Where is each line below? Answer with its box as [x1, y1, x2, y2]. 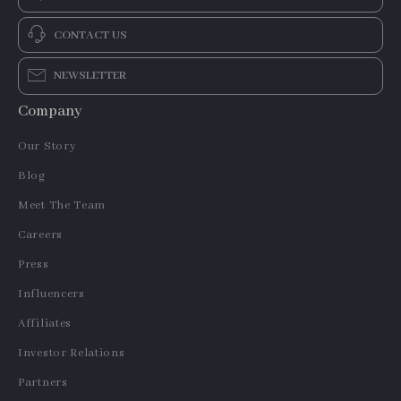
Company [18, 102, 82, 121]
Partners [18, 375, 68, 390]
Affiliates [18, 316, 72, 331]
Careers [18, 227, 63, 243]
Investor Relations [18, 346, 125, 361]
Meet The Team [18, 198, 107, 213]
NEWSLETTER [54, 68, 126, 83]
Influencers [18, 286, 85, 302]
